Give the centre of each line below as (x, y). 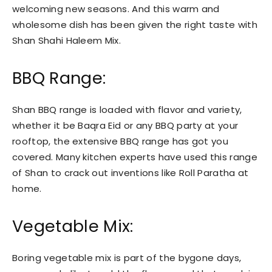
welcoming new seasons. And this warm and (116, 8)
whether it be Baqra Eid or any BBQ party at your (125, 125)
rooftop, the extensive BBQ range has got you (121, 141)
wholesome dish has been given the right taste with (135, 24)
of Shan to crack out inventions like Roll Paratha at (131, 172)
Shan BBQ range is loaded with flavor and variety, (127, 109)
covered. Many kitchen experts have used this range (135, 157)
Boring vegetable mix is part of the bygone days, (127, 257)
